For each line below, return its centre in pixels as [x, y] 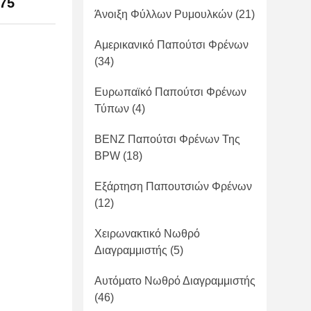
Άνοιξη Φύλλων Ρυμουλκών [163, 14]
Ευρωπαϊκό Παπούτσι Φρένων [170, 92]
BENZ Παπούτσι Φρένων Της [167, 139]
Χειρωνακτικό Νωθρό [147, 234]
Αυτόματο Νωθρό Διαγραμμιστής [175, 281]
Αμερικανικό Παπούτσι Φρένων [171, 45]
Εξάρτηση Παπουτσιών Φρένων [173, 186]
